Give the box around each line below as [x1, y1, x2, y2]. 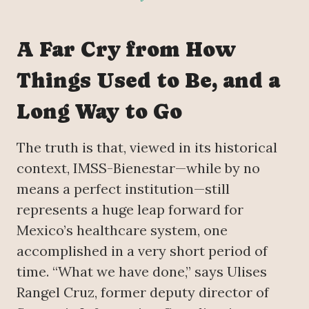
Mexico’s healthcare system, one [17, 221, 228, 239]
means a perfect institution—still [17, 179, 230, 197]
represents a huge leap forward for [17, 200, 243, 218]
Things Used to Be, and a [17, 68, 280, 92]
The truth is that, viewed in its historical [17, 138, 277, 156]
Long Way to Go [17, 99, 182, 123]
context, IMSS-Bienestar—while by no [17, 159, 260, 177]
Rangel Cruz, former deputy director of [17, 283, 269, 301]
